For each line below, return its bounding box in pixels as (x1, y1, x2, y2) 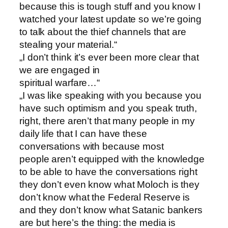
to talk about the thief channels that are (19, 26, 186, 37)
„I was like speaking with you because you (19, 90, 202, 101)
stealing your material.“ (19, 39, 117, 50)
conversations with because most (19, 140, 164, 152)
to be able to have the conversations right (19, 166, 197, 177)
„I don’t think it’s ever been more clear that (19, 51, 199, 63)
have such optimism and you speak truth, (19, 102, 197, 113)
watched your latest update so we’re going (19, 13, 202, 24)
